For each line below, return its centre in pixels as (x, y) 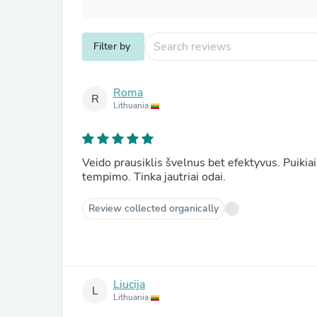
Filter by (112, 46)
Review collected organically (154, 208)
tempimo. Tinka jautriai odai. (154, 177)
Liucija (129, 285)
